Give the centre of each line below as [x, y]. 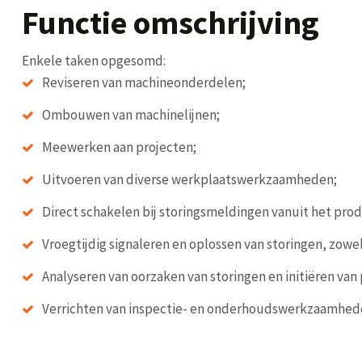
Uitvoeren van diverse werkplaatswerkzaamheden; [189, 179]
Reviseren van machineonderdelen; [143, 82]
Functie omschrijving [170, 22]
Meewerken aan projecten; [119, 147]
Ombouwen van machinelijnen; [130, 114]
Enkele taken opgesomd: [93, 60]
